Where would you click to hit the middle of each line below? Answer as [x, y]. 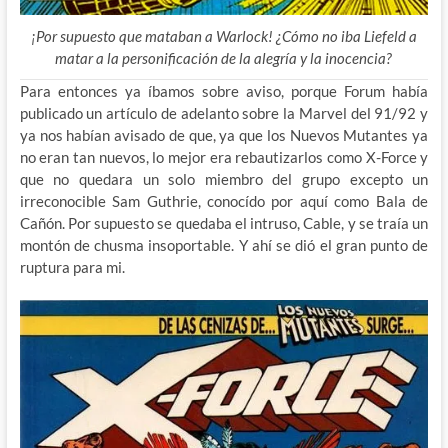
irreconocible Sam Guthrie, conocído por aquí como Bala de [224, 200]
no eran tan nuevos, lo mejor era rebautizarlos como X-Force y [224, 156]
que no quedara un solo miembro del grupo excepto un [224, 178]
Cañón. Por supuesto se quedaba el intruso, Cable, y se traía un [224, 222]
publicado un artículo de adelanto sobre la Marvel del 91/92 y [224, 112]
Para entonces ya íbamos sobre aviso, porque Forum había [224, 90]
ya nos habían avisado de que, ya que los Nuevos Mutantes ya [224, 134]
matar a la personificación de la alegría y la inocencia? [224, 57]
